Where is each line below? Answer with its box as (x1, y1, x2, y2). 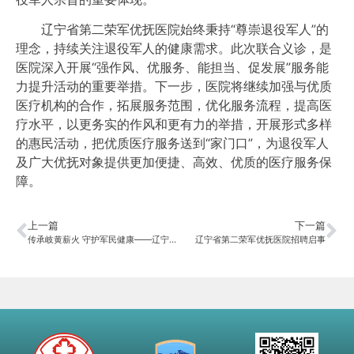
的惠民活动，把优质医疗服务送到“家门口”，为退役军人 (16, 135, 329, 152)
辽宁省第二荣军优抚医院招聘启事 (195, 233, 326, 245)
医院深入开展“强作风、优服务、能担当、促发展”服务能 (16, 59, 329, 76)
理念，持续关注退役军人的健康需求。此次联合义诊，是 (16, 40, 332, 57)
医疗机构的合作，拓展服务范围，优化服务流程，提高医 (16, 97, 332, 114)
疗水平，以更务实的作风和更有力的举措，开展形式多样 (16, 116, 332, 133)
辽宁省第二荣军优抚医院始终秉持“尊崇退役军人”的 (16, 21, 329, 38)
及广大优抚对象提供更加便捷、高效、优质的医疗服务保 (16, 154, 332, 171)
